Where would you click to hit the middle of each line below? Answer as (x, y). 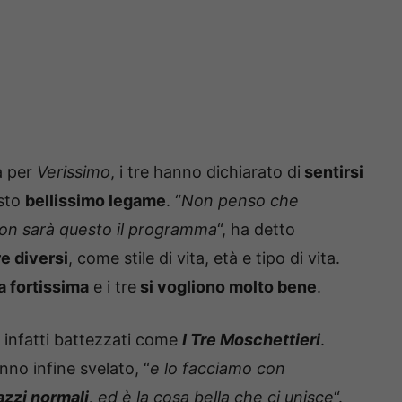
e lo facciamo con (218, 369)
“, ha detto (256, 230)
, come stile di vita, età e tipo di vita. (204, 258)
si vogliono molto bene (227, 287)
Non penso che (240, 201)
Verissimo (74, 172)
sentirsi (332, 172)
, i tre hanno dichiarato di (205, 172)
